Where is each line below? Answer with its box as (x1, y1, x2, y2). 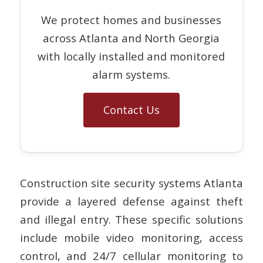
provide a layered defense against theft (19, 193, 244, 208)
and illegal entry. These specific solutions (19, 211, 244, 227)
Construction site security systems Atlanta (19, 175, 244, 190)
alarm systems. (92, 67, 171, 82)
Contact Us (103, 102, 160, 117)
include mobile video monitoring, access (19, 230, 244, 245)
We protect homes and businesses (41, 12, 222, 28)
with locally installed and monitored (38, 49, 225, 64)
